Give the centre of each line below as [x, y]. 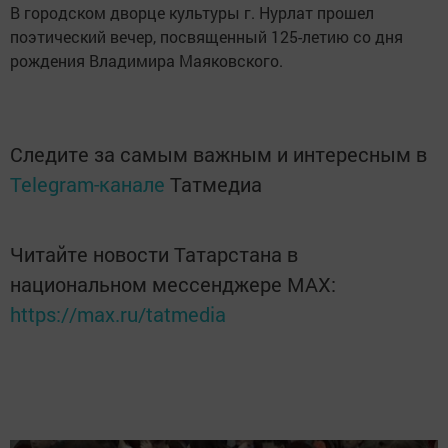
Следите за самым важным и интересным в [218, 154]
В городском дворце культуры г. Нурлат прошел [192, 13]
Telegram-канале [87, 184]
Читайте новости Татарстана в [154, 254]
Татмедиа [216, 184]
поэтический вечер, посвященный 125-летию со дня [206, 37]
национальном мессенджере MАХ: [173, 284]
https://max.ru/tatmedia [118, 314]
